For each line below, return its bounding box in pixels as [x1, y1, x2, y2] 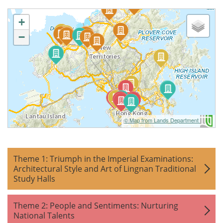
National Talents [13, 210, 75, 221]
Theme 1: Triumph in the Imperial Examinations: [13, 153, 193, 164]
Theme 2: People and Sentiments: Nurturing [13, 200, 178, 211]
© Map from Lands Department [124, 116, 200, 124]
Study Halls [13, 173, 55, 184]
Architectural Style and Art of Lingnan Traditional [13, 163, 196, 174]
